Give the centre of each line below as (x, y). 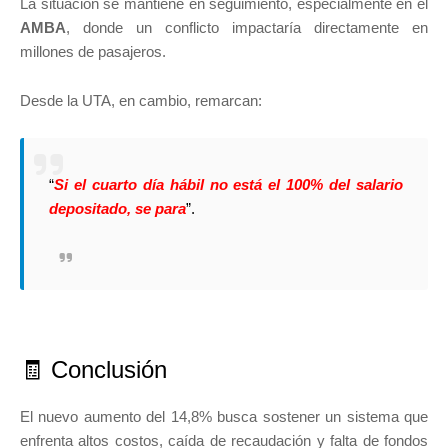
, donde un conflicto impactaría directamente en (247, 28)
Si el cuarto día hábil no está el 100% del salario (228, 185)
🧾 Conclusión (93, 370)
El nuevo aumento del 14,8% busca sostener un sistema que (224, 417)
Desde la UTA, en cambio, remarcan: (141, 101)
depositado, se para (117, 209)
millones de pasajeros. (93, 52)
